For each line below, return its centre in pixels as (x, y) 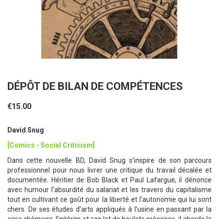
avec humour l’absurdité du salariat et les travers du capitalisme (109, 190)
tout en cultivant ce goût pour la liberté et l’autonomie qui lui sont (109, 200)
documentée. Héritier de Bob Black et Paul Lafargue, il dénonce (109, 180)
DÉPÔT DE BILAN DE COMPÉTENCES (95, 86)
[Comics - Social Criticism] (51, 145)
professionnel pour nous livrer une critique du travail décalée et (109, 170)
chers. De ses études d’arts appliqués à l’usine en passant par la (109, 209)
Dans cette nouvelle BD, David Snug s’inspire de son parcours (109, 161)
